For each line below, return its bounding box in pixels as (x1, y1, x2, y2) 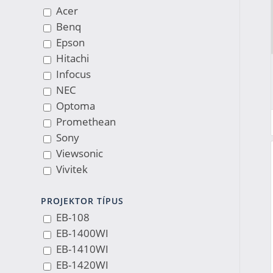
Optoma (56, 99, 96, 113)
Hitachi (56, 51, 90, 65)
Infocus (56, 67, 91, 81)
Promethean (56, 115, 116, 129)
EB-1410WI (56, 242, 109, 256)
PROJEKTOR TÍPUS (41, 195, 124, 207)
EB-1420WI (56, 258, 109, 272)
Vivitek (56, 162, 88, 176)
